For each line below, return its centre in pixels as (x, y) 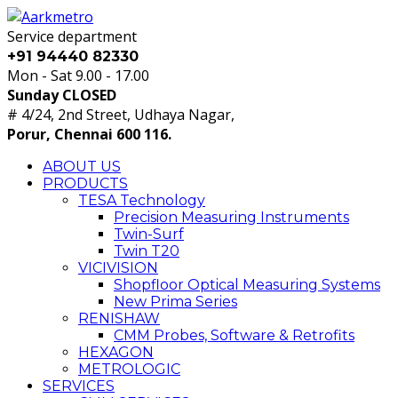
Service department (72, 36)
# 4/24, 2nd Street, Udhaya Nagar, (121, 115)
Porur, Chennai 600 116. (89, 134)
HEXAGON (116, 352)
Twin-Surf (149, 234)
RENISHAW (119, 318)
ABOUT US (82, 167)
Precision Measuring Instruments (231, 217)
